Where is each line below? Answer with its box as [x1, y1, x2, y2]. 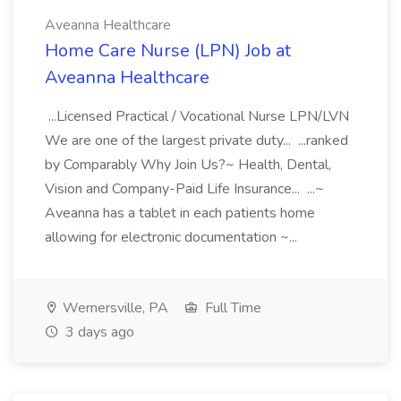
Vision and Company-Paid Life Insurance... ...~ [45, 179, 324, 199]
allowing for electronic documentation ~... [45, 227, 301, 247]
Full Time [201, 298, 261, 318]
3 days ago [62, 322, 134, 342]
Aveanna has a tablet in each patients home [45, 203, 315, 223]
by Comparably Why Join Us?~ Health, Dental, [45, 155, 331, 175]
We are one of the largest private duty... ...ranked [45, 131, 348, 150]
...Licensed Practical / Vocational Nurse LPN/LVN [45, 107, 349, 126]
